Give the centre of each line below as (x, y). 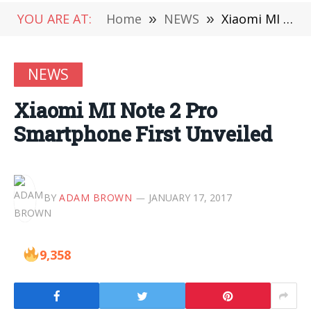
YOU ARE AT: (54, 19)
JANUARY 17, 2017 (190, 197)
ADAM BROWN (96, 197)
